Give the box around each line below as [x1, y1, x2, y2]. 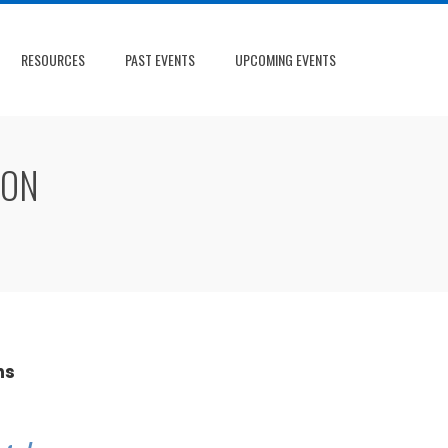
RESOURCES [21, 48, 85, 70]
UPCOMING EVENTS [235, 48, 336, 70]
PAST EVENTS [125, 48, 195, 70]
